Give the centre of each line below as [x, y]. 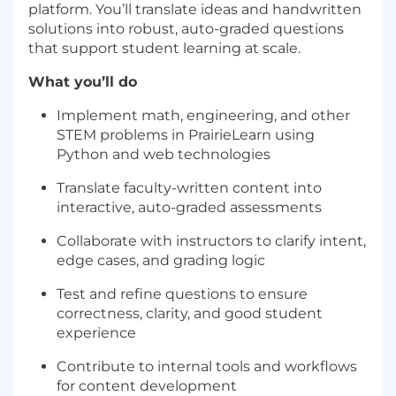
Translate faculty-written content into [189, 188]
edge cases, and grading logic [161, 261]
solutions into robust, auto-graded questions [186, 29]
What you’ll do [83, 82]
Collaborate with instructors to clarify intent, [211, 241]
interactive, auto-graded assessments [189, 208]
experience [96, 333]
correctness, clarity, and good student [190, 314]
